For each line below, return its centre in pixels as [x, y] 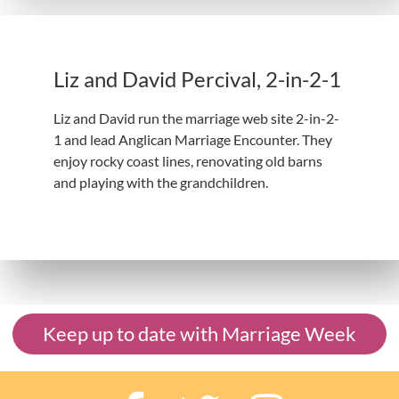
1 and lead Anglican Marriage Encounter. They [193, 140]
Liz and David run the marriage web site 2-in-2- [196, 118]
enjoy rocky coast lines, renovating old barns [188, 161]
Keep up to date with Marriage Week [199, 333]
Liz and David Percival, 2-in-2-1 [197, 79]
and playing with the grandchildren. [161, 183]
